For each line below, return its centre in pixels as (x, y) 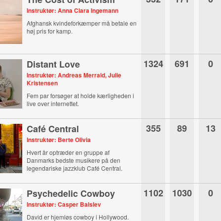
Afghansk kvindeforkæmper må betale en (82, 23)
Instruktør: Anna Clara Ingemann (73, 10)
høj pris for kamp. (50, 31)
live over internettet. (53, 103)
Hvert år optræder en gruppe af (68, 152)
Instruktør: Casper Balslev (64, 204)
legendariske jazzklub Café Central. (75, 168)
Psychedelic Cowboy (71, 193)
